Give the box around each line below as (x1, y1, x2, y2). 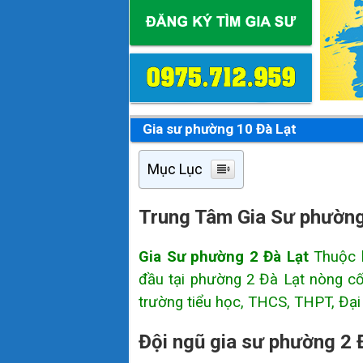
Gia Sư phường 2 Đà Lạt (139, 248, 309, 267)
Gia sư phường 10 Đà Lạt (143, 121, 297, 138)
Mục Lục (147, 160, 203, 178)
